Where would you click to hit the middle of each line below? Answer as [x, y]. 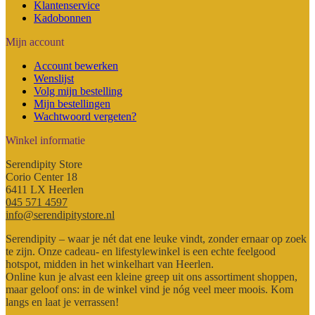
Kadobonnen [63, 18]
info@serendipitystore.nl [60, 214]
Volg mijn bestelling [78, 91]
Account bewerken [76, 65]
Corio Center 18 [41, 176]
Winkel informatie [45, 140]
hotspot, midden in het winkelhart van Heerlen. [110, 264]
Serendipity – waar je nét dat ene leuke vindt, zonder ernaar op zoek [156, 238]
